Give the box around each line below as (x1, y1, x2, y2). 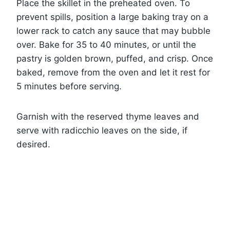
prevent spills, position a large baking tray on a (16, 11, 208, 22)
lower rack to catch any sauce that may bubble (16, 25, 210, 36)
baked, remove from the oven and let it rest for (16, 67, 210, 78)
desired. (16, 139, 50, 149)
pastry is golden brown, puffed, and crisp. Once (16, 53, 213, 64)
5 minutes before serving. (16, 81, 122, 91)
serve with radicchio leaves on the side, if (16, 125, 187, 136)
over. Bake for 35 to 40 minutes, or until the (16, 39, 196, 50)
